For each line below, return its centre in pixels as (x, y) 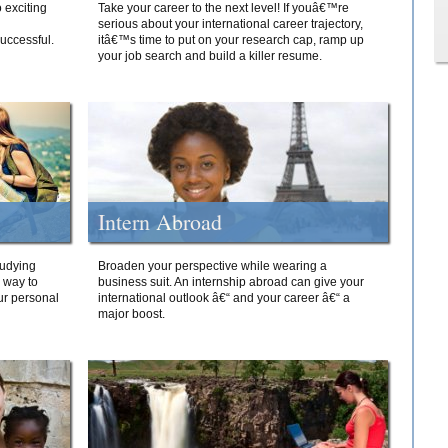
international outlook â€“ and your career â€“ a (224, 298)
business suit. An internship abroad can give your (231, 282)
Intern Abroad (160, 221)
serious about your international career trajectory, (230, 24)
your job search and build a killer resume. (210, 56)
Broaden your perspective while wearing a (212, 266)
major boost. (131, 314)
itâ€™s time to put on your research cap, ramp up (231, 40)
